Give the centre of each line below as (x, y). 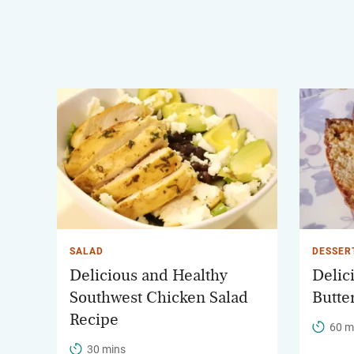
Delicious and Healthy (149, 275)
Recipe (94, 319)
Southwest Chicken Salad (159, 297)
